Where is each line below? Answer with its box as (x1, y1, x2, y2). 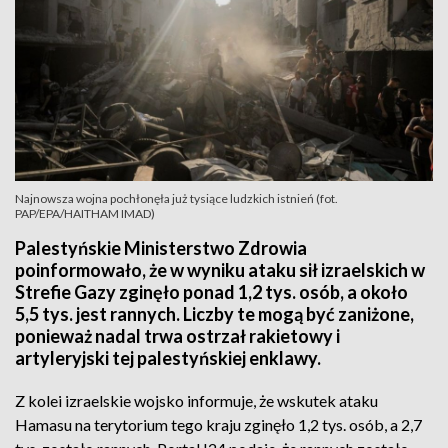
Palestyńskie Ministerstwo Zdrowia (15, 237, 307, 259)
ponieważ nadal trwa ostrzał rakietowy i (15, 325, 340, 347)
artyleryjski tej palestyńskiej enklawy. (15, 347, 321, 369)
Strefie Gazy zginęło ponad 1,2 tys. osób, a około (15, 281, 408, 303)
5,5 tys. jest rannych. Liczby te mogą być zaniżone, (15, 303, 414, 325)
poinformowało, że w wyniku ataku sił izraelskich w (15, 259, 425, 281)
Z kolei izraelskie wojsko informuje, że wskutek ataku (15, 391, 378, 410)
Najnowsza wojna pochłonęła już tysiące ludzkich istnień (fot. (15, 191, 338, 206)
